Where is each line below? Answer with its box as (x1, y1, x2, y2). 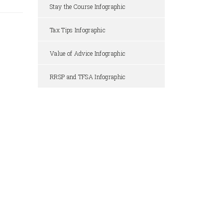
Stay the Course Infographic (50, 2, 126, 11)
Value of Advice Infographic (50, 49, 126, 58)
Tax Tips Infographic (50, 26, 106, 34)
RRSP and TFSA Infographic (50, 73, 126, 81)
